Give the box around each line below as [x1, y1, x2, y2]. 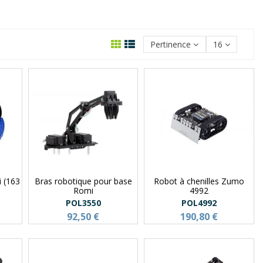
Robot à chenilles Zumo [154, 175, 245, 187]
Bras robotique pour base [34, 175, 132, 187]
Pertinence [150, 39, 191, 50]
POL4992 [181, 197, 217, 208]
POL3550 [65, 197, 101, 208]
